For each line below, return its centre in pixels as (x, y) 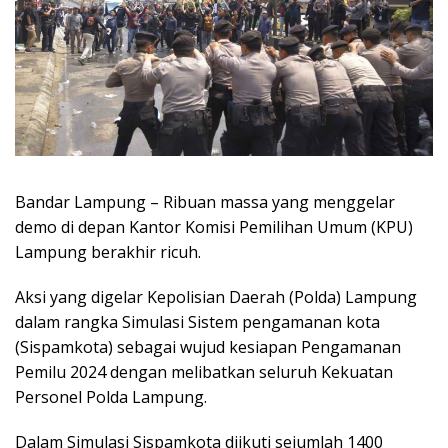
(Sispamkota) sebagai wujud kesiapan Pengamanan (208, 346)
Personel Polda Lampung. (111, 396)
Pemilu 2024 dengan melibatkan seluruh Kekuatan (204, 371)
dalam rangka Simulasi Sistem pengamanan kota (197, 321)
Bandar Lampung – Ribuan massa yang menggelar (205, 201)
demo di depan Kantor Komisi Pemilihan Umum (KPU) (214, 226)
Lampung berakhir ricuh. (108, 251)
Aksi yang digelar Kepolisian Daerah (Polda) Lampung (216, 296)
